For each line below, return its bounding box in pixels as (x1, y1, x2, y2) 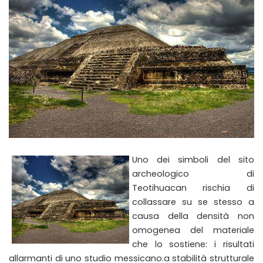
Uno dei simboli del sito (131, 154, 254, 166)
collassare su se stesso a (131, 196, 254, 208)
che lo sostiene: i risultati (131, 238, 254, 251)
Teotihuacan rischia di (131, 182, 254, 194)
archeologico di (131, 168, 254, 180)
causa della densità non (131, 210, 254, 222)
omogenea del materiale (131, 224, 254, 237)
